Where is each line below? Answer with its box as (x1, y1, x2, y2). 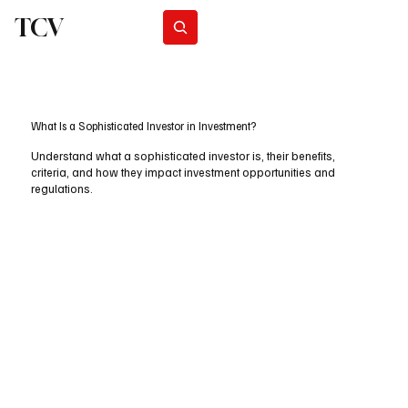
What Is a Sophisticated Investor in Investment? (30, 118, 256, 134)
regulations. (30, 181, 93, 197)
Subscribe (242, 20, 288, 34)
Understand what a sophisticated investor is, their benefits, (30, 148, 335, 164)
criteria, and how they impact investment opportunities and (30, 165, 335, 180)
